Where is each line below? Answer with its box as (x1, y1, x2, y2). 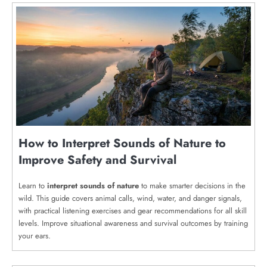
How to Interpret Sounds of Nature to (18, 135, 226, 152)
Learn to (18, 180, 47, 191)
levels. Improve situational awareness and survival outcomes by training (18, 218, 248, 229)
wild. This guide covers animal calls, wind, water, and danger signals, (18, 193, 242, 204)
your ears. (18, 230, 51, 241)
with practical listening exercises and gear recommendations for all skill (18, 205, 247, 216)
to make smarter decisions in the (139, 180, 246, 191)
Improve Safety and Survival (18, 151, 176, 169)
